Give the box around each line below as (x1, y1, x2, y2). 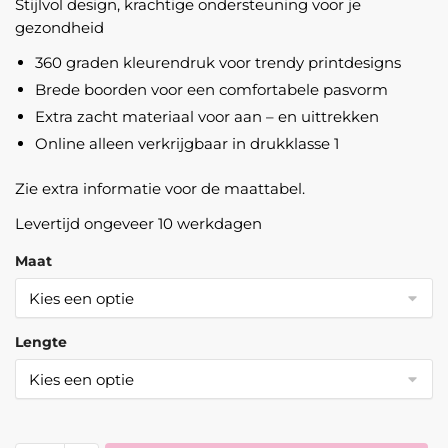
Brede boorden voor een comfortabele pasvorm (35, 80, 388, 100)
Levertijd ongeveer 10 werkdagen (15, 214, 262, 234)
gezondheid (15, 18, 104, 38)
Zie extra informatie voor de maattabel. (15, 179, 305, 199)
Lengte (15, 333, 67, 352)
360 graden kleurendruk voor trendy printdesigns (35, 53, 401, 73)
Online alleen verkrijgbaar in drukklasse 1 (35, 134, 339, 154)
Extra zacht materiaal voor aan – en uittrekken (35, 107, 379, 127)
